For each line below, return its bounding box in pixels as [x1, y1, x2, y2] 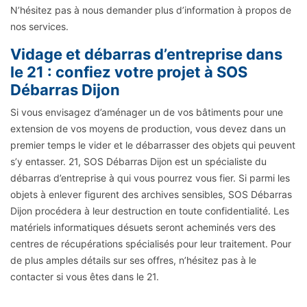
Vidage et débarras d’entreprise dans [10, 45, 282, 64]
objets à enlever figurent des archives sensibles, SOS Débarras [10, 188, 292, 201]
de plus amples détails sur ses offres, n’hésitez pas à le [10, 254, 256, 267]
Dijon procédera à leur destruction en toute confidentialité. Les [10, 205, 289, 217]
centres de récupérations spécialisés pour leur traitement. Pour [10, 238, 291, 250]
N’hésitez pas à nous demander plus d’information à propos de [10, 4, 291, 16]
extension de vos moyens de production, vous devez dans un [10, 123, 286, 135]
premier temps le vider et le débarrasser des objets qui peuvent [10, 139, 295, 151]
